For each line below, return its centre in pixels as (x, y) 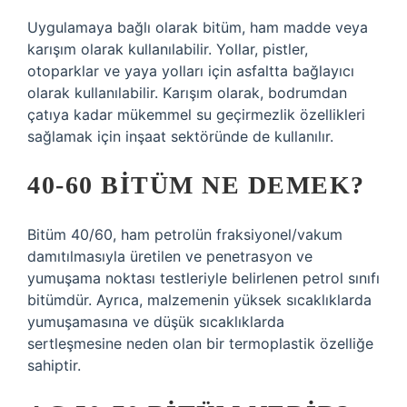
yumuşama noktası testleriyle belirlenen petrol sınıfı (203, 278)
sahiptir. (54, 365)
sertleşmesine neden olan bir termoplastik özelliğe (200, 343)
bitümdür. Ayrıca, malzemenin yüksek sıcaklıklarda (199, 300)
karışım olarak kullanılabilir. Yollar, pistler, (168, 49)
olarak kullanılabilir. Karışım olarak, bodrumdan (187, 93)
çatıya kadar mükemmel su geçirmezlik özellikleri (196, 114)
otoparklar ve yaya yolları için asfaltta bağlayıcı (191, 71)
